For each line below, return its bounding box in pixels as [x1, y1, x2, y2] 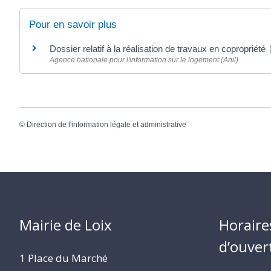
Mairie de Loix [19, 215, 112, 235]
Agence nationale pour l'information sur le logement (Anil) [50, 55, 238, 64]
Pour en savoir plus [29, 18, 117, 30]
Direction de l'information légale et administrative [27, 120, 186, 129]
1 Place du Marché [19, 251, 108, 266]
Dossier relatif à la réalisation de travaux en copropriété [50, 43, 268, 54]
